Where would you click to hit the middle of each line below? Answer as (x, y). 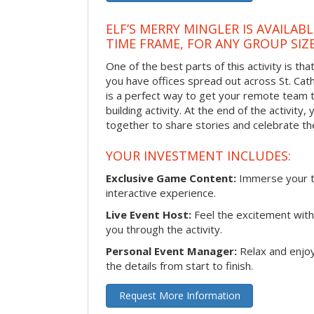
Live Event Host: (149, 215)
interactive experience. (161, 193)
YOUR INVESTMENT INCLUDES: (198, 156)
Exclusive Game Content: (171, 178)
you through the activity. (164, 230)
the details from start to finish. (179, 266)
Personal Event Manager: (171, 251)
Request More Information (179, 296)
